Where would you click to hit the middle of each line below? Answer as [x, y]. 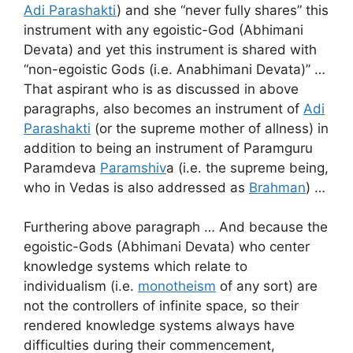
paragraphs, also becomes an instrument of [163, 108]
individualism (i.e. [81, 286]
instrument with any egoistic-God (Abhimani [163, 30]
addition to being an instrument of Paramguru [168, 148]
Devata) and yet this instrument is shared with [170, 49]
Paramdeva [62, 167]
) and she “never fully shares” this [223, 10]
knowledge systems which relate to [136, 267]
